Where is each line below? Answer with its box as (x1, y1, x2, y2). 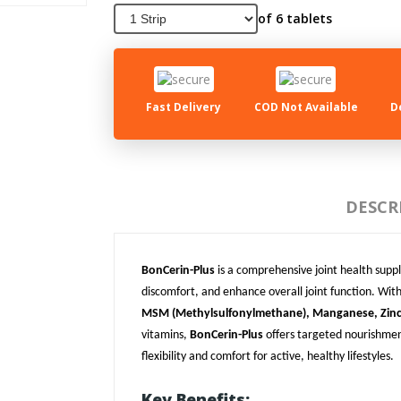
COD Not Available (253, 99, 358, 115)
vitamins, (141, 328, 190, 343)
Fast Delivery (146, 99, 222, 115)
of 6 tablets (257, 10, 332, 27)
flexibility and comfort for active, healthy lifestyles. (141, 350, 394, 364)
